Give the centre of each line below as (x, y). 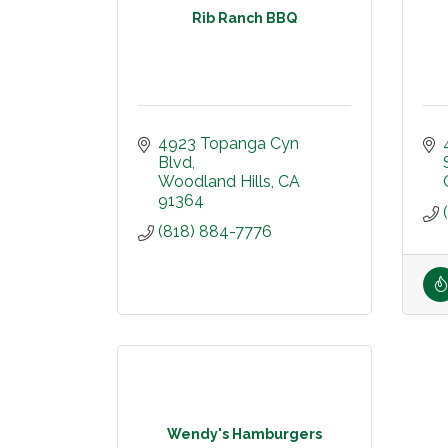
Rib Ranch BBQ (244, 17)
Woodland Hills (214, 181)
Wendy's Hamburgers (244, 433)
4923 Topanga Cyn (228, 143)
